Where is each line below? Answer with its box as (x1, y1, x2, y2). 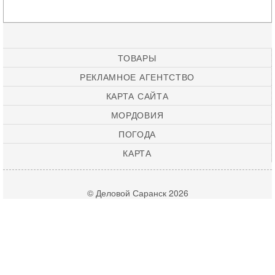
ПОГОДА (118, 128, 157, 140)
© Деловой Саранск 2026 (87, 187, 188, 199)
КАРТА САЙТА (106, 90, 169, 102)
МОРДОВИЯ (110, 109, 164, 121)
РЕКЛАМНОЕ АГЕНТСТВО (79, 71, 195, 83)
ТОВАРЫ (118, 52, 157, 64)
